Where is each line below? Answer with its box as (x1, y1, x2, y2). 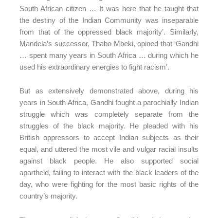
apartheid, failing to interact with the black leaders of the (19, 168, 199, 177)
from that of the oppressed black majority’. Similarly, (19, 27, 199, 36)
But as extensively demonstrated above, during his (19, 87, 199, 95)
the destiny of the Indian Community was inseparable (19, 16, 199, 24)
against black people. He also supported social (19, 157, 199, 165)
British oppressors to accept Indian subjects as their (19, 133, 199, 142)
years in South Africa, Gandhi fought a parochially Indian (19, 98, 199, 107)
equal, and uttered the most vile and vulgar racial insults (19, 145, 199, 153)
